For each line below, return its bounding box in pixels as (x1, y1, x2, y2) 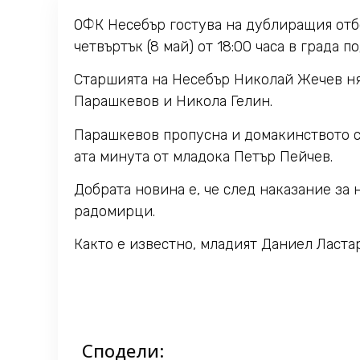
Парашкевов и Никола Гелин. (74, 92, 272, 111)
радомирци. (74, 202, 155, 220)
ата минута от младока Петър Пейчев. (74, 147, 333, 166)
